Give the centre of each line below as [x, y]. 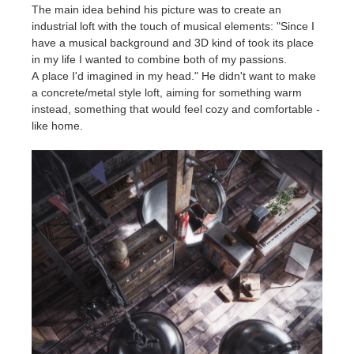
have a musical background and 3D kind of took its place [173, 42]
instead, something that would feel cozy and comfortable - [176, 109]
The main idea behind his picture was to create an [156, 9]
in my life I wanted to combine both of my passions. [159, 59]
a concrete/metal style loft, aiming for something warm [167, 92]
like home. [59, 125]
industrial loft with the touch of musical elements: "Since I [173, 26]
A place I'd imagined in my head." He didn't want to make [174, 75]
